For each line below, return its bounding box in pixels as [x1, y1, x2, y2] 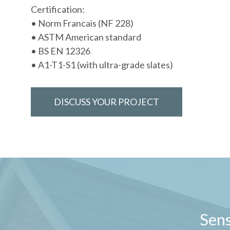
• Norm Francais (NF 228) [31, 17, 133, 29]
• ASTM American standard [31, 31, 141, 43]
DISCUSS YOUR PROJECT [54, 96, 159, 108]
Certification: [31, 4, 85, 15]
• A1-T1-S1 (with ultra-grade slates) [31, 59, 173, 71]
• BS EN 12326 [31, 45, 90, 57]
